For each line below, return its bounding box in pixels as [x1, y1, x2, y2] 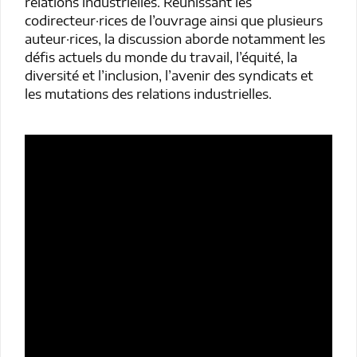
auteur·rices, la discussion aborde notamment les [25, 29, 325, 47]
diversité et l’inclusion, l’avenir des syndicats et [25, 65, 313, 84]
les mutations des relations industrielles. [25, 84, 272, 102]
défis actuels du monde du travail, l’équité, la [25, 47, 297, 65]
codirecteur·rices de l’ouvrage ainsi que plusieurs [25, 10, 323, 29]
